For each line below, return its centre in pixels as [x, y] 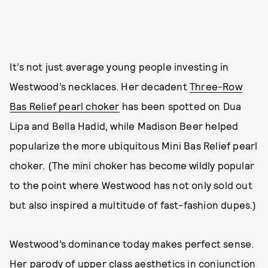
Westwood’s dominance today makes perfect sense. [132, 243]
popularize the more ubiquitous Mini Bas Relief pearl [134, 145]
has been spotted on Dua [180, 106]
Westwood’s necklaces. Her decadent [100, 86]
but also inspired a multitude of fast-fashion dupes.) [133, 204]
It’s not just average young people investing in [119, 66]
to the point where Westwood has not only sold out [131, 185]
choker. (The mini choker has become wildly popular [132, 165]
